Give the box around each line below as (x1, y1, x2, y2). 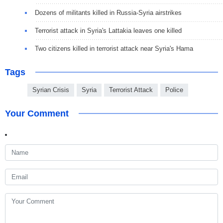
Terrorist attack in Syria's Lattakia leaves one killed (35, 27, 182, 35)
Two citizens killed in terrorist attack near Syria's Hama (35, 45, 193, 53)
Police (165, 86, 183, 94)
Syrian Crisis (32, 86, 69, 94)
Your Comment (5, 109, 69, 119)
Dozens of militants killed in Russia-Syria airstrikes (35, 9, 182, 17)
